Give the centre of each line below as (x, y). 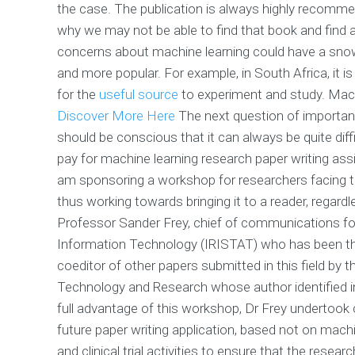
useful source (139, 94)
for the (78, 94)
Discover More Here (116, 115)
